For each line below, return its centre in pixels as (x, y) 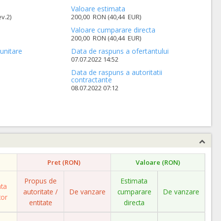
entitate (40, 203)
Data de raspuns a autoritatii (117, 72)
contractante (92, 80)
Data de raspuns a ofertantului (120, 51)
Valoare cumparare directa (113, 30)
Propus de (40, 181)
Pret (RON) (64, 162)
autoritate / (40, 192)
